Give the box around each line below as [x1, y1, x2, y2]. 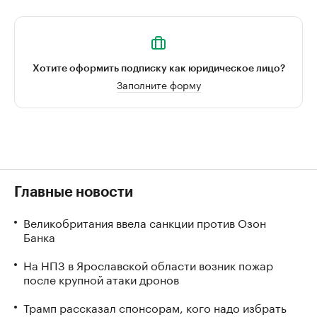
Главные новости [14, 185, 133, 200]
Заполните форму [116, 76, 201, 92]
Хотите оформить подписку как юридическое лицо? [32, 64, 285, 74]
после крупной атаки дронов [23, 270, 179, 287]
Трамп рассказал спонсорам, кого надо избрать [23, 298, 287, 316]
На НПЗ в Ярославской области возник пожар [23, 255, 273, 273]
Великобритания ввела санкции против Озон [23, 213, 266, 231]
